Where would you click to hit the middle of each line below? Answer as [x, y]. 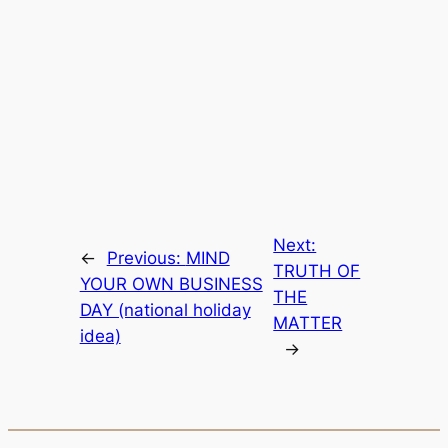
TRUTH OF [317, 271]
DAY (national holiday [165, 310]
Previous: [146, 258]
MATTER [308, 323]
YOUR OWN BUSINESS [171, 284]
